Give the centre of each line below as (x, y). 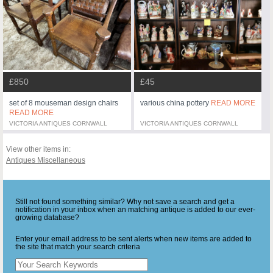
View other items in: (38, 150)
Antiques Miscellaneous (46, 161)
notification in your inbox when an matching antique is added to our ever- (135, 210)
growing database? (47, 218)
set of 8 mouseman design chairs (64, 103)
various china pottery (175, 103)
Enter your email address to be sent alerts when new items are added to (133, 239)
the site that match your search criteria (78, 247)
